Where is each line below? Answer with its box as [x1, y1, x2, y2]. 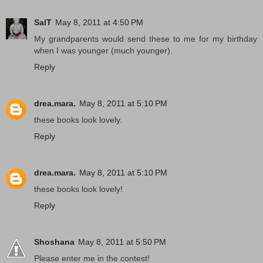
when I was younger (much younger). [34, 45, 173, 55]
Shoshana [34, 237, 75, 247]
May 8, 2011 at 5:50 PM [78, 237, 166, 247]
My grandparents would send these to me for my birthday [34, 33, 257, 43]
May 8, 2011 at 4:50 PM [55, 17, 143, 27]
